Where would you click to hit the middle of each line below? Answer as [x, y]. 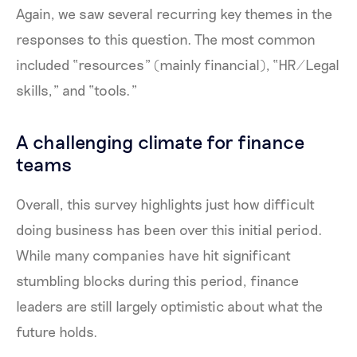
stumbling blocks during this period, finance [157, 281]
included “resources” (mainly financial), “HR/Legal [178, 64]
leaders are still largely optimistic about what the [169, 306]
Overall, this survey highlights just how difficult [165, 204]
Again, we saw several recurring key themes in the [174, 13]
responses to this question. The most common [166, 39]
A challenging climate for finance [160, 142]
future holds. [57, 332]
